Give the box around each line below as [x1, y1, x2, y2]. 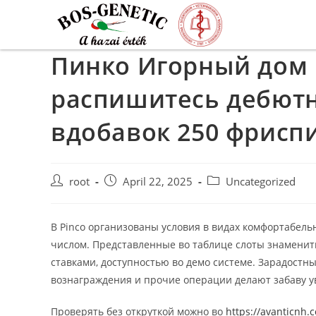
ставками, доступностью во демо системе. [51, 255, 258, 269]
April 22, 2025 [123, 174, 193, 188]
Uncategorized [226, 174, 296, 188]
